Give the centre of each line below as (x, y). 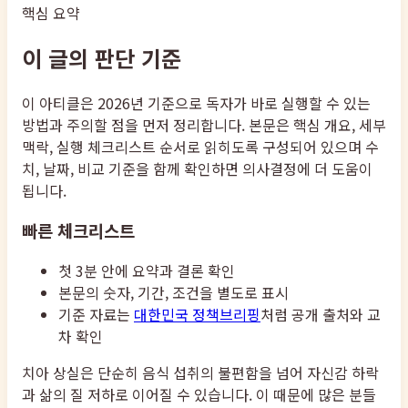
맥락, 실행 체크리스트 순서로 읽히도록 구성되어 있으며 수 (200, 146)
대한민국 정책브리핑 (197, 315)
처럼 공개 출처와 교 (321, 315)
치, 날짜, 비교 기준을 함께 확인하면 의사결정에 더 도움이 (197, 168)
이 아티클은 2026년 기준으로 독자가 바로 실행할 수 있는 (196, 102)
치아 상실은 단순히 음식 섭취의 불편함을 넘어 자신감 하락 (200, 373)
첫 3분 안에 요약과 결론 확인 (147, 271)
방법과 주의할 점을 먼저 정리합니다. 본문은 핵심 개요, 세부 (204, 124)
